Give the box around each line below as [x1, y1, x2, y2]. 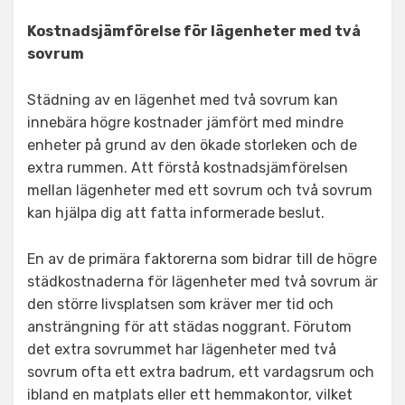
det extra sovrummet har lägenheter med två [27, 341, 336, 358]
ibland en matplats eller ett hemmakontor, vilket [27, 386, 353, 403]
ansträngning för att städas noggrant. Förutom [27, 318, 352, 335]
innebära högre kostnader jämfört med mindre [27, 114, 344, 131]
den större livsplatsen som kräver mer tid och [27, 296, 334, 313]
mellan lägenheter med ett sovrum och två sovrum [27, 182, 372, 199]
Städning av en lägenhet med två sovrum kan [27, 91, 338, 108]
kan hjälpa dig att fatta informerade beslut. [27, 204, 325, 221]
